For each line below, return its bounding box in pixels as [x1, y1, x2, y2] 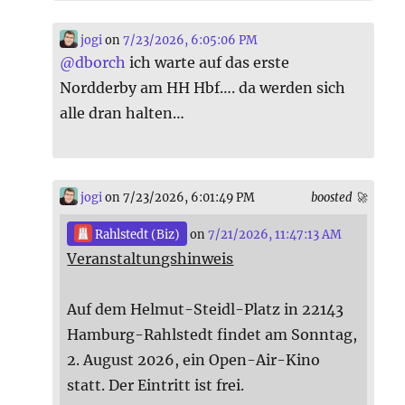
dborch [75, 53, 127, 72]
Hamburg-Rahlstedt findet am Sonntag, [67, 325, 358, 344]
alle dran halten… [60, 104, 185, 123]
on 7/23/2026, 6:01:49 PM [102, 190, 256, 205]
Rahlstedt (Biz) [92, 226, 181, 241]
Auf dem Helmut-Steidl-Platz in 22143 [67, 300, 344, 319]
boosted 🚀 [310, 190, 367, 205]
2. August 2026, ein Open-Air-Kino [67, 351, 321, 370]
